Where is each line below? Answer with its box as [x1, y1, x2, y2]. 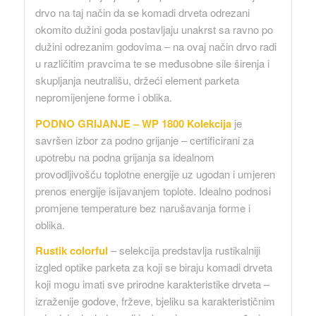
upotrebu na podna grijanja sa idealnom [35, 149, 214, 164]
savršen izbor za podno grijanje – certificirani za [35, 132, 254, 147]
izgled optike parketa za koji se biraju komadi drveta [35, 260, 272, 275]
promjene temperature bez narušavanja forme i [35, 200, 250, 215]
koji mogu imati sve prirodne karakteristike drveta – [35, 276, 269, 292]
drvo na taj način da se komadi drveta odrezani [35, 4, 250, 20]
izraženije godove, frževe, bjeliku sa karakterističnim [35, 293, 275, 309]
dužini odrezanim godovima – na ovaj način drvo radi [35, 38, 276, 54]
